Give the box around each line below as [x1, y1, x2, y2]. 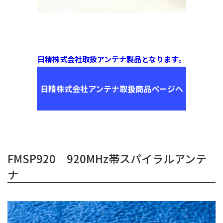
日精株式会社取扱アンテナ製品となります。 [37, 54, 186, 65]
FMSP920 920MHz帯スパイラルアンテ [7, 150, 207, 167]
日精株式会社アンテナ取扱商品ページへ [40, 83, 183, 95]
